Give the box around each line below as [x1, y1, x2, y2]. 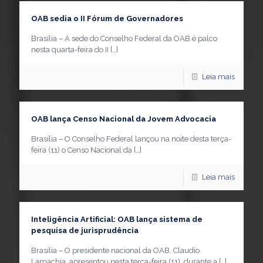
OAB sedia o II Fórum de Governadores [31, 14, 183, 23]
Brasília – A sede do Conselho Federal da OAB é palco [31, 34, 217, 43]
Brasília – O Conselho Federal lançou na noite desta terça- [31, 134, 231, 143]
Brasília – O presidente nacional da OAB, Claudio [31, 246, 200, 255]
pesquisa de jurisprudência [31, 226, 139, 235]
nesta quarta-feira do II [31, 45, 109, 54]
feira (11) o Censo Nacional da [31, 146, 132, 154]
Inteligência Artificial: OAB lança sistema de [31, 215, 203, 224]
